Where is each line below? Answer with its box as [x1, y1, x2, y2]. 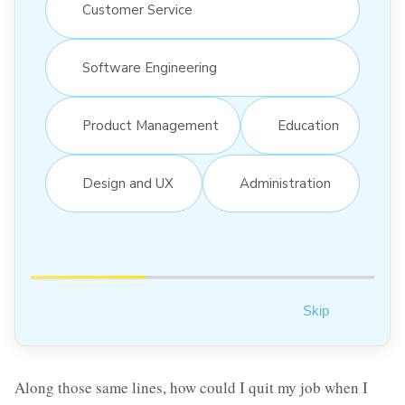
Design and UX [82, 174, 174, 193]
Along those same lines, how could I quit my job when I [14, 377, 368, 399]
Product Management [82, 116, 219, 135]
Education [277, 116, 339, 135]
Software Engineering [82, 58, 217, 77]
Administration [240, 174, 331, 193]
